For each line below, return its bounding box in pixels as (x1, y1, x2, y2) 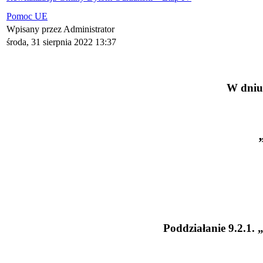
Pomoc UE (6, 11, 48, 22)
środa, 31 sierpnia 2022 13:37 (6, 37, 116, 48)
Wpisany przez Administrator (6, 24, 117, 35)
